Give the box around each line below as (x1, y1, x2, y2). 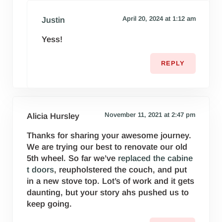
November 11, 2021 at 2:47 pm (104, 111, 195, 119)
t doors (27, 165, 55, 175)
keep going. (27, 199, 72, 209)
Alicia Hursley (27, 111, 80, 121)
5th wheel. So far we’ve (27, 154, 118, 164)
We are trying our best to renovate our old (27, 142, 188, 152)
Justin (41, 15, 65, 25)
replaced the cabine (118, 154, 193, 164)
